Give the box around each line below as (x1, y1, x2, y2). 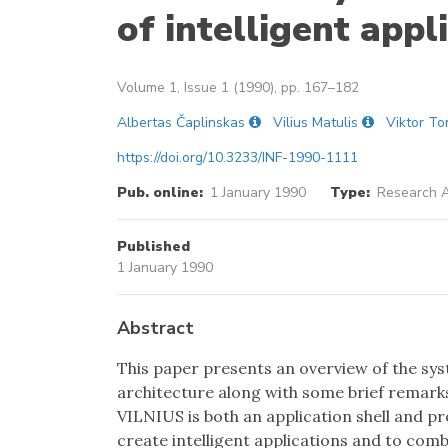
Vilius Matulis (273, 113, 358, 132)
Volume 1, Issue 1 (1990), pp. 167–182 (117, 78, 359, 97)
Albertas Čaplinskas (117, 113, 245, 132)
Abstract (117, 316, 194, 340)
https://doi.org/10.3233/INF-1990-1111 (117, 148, 358, 167)
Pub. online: (117, 183, 203, 202)
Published (117, 237, 190, 256)
